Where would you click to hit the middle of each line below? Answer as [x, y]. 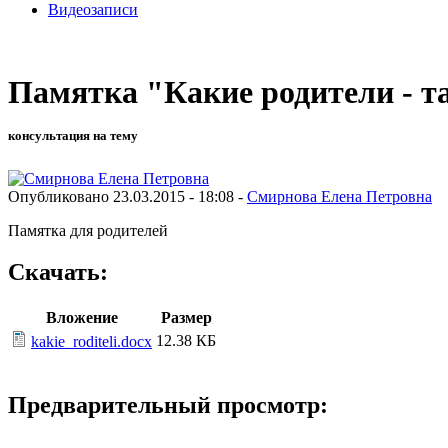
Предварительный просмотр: [168, 405]
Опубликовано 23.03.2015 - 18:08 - [127, 196]
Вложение [81, 318]
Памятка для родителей [88, 230]
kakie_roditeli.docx [91, 342]
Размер [186, 318]
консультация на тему [73, 136]
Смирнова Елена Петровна [339, 196]
